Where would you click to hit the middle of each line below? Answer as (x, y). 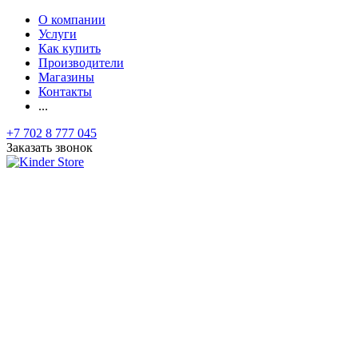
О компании (72, 20)
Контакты (65, 91)
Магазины (66, 77)
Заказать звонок (50, 147)
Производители (81, 63)
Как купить (70, 48)
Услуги (58, 34)
